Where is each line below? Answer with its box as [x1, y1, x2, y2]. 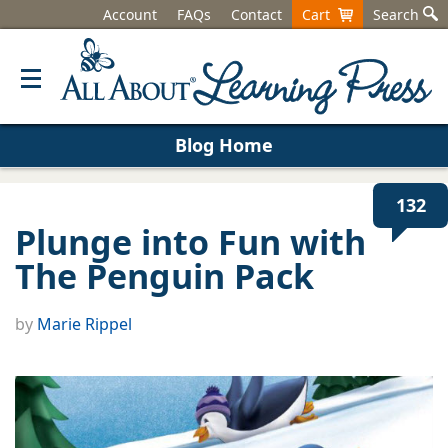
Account [103, 5, 157, 24]
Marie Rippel [37, 313, 132, 335]
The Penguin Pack [15, 253, 314, 299]
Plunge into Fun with [15, 219, 366, 265]
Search [373, 5, 423, 24]
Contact [231, 5, 282, 24]
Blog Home [175, 133, 273, 157]
